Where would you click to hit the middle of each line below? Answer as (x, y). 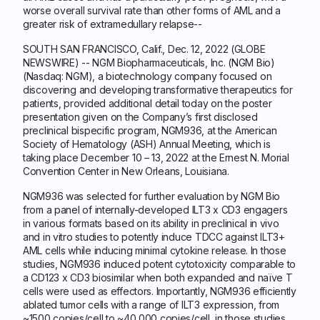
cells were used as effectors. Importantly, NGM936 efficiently (160, 291)
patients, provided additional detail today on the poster (147, 103)
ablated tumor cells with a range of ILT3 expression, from (151, 305)
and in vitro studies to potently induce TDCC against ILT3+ (154, 237)
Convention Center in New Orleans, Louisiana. (126, 171)
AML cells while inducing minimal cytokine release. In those (155, 250)
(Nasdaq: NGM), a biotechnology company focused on (147, 76)
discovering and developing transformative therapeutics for (158, 90)
